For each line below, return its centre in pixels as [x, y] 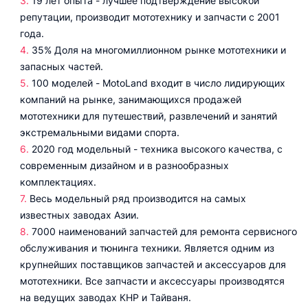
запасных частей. [62, 66]
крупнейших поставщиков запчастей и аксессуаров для [153, 264]
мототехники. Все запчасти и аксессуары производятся [152, 281]
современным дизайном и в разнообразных [124, 165]
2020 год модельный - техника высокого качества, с [157, 149]
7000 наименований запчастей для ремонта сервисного [164, 231]
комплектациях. [58, 182]
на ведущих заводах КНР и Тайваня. [106, 297]
